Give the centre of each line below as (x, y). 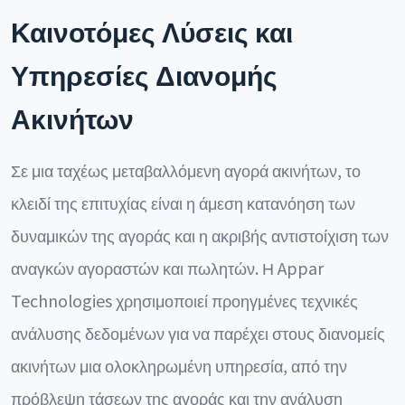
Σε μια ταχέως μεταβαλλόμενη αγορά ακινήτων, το (186, 170)
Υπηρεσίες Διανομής (144, 74)
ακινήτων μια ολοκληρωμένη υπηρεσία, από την (179, 365)
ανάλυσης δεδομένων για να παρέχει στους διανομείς (198, 333)
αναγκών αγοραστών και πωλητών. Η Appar (167, 268)
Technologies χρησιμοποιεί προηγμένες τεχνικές (184, 300)
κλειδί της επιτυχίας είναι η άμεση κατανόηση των (183, 202)
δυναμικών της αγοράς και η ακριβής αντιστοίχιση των (200, 235)
